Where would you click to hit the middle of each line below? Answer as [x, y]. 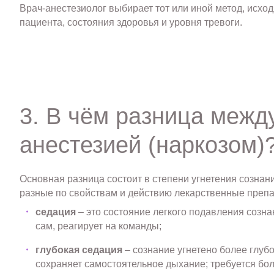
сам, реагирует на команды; [99, 226]
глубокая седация [79, 250]
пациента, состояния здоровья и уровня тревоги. [131, 23]
